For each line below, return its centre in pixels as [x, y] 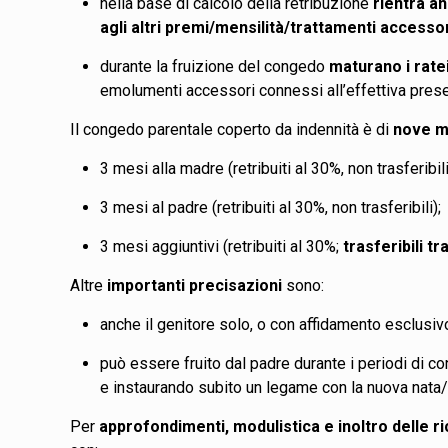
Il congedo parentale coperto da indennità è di [232, 129]
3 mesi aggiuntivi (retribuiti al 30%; [222, 246]
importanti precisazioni [195, 285]
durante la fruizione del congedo [215, 66]
